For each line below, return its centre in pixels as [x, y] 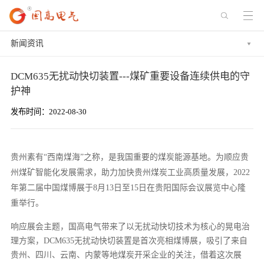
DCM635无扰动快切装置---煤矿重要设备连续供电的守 [131, 77]
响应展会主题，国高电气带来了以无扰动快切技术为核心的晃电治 [131, 226]
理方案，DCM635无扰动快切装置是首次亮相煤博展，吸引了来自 [129, 240]
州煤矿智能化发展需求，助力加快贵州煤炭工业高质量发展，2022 [131, 172]
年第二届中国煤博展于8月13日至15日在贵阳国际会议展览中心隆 [128, 187]
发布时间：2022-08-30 [49, 112]
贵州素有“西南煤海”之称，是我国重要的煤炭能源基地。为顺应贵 [130, 157]
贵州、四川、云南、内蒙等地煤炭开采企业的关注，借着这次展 [126, 255]
